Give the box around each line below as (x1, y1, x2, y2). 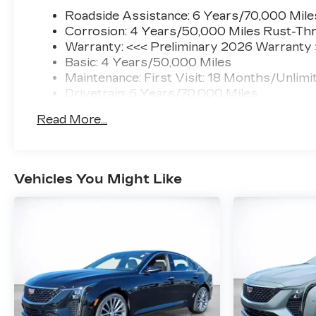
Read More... (37, 113, 108, 127)
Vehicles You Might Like (14, 171, 182, 188)
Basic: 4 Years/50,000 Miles (65, 56, 232, 70)
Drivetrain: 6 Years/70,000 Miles (65, 87, 258, 101)
